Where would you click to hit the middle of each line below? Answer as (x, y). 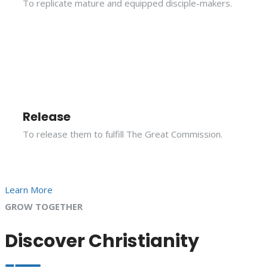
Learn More (29, 189)
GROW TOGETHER (44, 206)
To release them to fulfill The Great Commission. (123, 134)
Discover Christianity (102, 241)
